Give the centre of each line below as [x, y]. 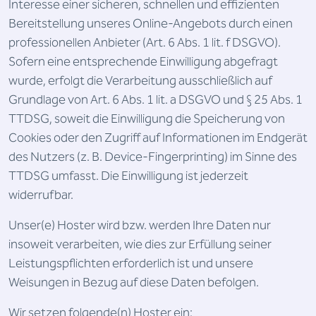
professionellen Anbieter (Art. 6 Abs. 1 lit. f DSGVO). [145, 43]
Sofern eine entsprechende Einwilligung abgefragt [143, 62]
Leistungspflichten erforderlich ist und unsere [131, 263]
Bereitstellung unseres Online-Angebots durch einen [151, 24]
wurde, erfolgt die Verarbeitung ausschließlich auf [140, 81]
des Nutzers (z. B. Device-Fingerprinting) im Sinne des [153, 157]
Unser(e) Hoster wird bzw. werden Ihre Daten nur [140, 225]
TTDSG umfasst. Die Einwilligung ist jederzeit [128, 176]
